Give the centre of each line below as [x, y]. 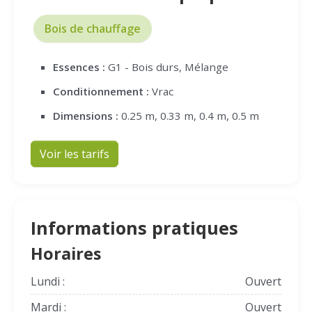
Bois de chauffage [93, 29]
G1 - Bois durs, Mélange [167, 67]
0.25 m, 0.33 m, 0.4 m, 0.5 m [189, 116]
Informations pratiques [134, 228]
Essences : [79, 67]
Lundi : [48, 281]
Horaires [66, 253]
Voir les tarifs [75, 154]
